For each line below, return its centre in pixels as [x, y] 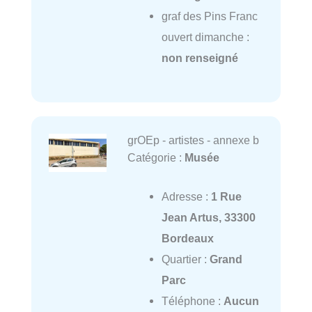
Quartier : [185, 259]
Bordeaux [187, 239]
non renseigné [200, 57]
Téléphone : [192, 301]
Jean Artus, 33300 [208, 218]
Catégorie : [156, 158]
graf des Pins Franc [209, 16]
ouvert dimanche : [205, 37]
